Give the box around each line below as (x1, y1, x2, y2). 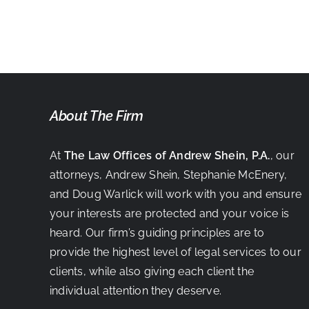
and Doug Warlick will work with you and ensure (49, 188, 301, 201)
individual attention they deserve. (49, 284, 222, 297)
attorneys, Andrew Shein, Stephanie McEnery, (49, 168, 288, 181)
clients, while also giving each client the (49, 265, 255, 278)
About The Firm (49, 108, 143, 124)
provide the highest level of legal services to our (49, 246, 301, 259)
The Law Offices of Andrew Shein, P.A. (63, 149, 270, 162)
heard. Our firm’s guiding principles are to (49, 226, 265, 239)
